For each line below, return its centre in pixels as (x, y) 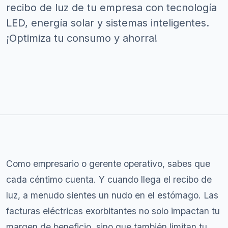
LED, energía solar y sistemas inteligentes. (108, 23)
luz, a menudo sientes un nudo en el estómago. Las (112, 195)
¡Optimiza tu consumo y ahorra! (82, 38)
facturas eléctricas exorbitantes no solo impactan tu (113, 211)
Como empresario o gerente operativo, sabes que (108, 164)
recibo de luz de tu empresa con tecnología (111, 8)
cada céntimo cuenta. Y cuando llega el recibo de (109, 179)
